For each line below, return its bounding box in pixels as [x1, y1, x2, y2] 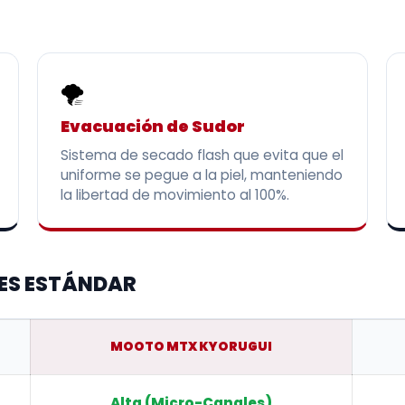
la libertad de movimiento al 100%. [60, 184, 289, 204]
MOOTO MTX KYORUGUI [110, 337, 272, 355]
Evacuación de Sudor [60, 115, 245, 137]
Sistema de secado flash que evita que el [60, 145, 344, 165]
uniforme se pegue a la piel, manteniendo [60, 165, 343, 184]
